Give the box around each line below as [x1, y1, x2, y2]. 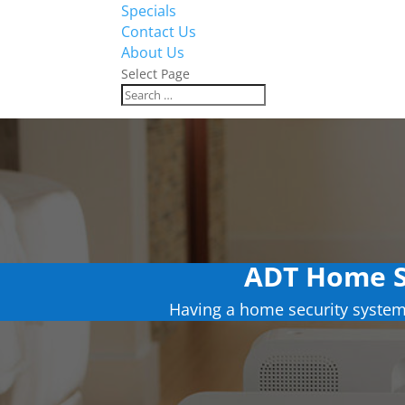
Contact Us [121, 22, 197, 42]
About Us [121, 42, 185, 63]
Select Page [121, 65, 191, 83]
